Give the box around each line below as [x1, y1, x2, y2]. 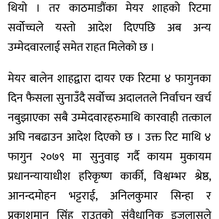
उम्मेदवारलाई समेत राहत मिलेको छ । [8, 38, 155, 58]
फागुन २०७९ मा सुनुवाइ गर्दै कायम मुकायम [8, 147, 211, 167]
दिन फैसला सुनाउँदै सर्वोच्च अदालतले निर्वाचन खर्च [8, 88, 211, 109]
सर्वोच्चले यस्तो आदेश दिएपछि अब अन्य [8, 18, 211, 38]
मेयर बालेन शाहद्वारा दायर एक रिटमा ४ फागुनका [8, 69, 211, 89]
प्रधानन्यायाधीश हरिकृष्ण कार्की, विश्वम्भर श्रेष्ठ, [8, 167, 211, 187]
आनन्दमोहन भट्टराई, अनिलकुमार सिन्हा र [8, 186, 211, 206]
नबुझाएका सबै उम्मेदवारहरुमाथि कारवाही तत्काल [8, 108, 211, 128]
